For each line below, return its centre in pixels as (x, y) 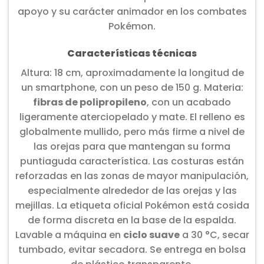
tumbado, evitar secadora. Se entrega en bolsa (132, 250)
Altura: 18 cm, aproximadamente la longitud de (132, 73)
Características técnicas (132, 54)
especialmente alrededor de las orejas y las (132, 191)
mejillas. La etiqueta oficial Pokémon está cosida (132, 206)
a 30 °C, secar (214, 235)
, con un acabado (189, 103)
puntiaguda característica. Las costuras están (132, 161)
